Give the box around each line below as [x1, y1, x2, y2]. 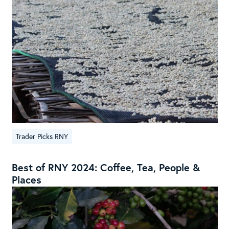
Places [11, 172, 41, 187]
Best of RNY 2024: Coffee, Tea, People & [11, 160, 200, 174]
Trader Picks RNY [15, 131, 68, 141]
